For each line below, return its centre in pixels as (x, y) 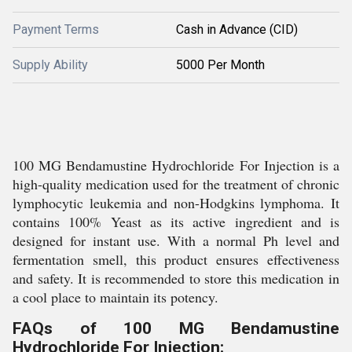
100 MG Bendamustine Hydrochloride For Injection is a (176, 165)
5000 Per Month (220, 65)
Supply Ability (50, 65)
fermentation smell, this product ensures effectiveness (176, 259)
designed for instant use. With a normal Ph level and (176, 240)
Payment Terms (56, 29)
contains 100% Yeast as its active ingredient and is (176, 222)
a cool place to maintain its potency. (115, 297)
